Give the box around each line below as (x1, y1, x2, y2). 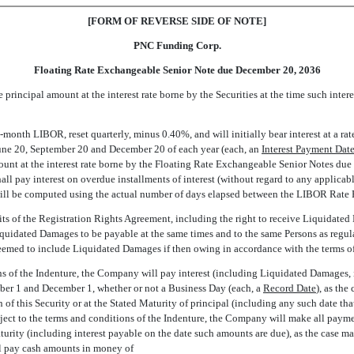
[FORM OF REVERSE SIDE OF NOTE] (88, 15, 266, 27)
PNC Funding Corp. (133, 40, 221, 51)
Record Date (263, 282, 316, 294)
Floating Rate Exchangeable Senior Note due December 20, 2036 (33, 64, 321, 76)
